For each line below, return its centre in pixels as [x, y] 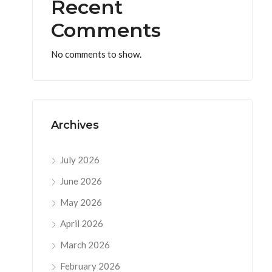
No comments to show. [96, 54]
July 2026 [80, 160]
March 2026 [85, 245]
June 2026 [81, 181]
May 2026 [81, 202]
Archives [75, 125]
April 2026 [82, 223]
